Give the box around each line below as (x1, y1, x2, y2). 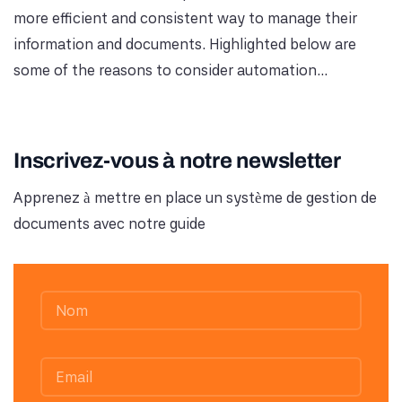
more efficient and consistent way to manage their (13, 8, 357, 27)
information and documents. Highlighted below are (13, 34, 356, 53)
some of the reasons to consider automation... (13, 60, 328, 79)
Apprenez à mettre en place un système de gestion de (13, 188, 377, 206)
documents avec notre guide (13, 214, 205, 232)
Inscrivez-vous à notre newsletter (13, 149, 341, 172)
